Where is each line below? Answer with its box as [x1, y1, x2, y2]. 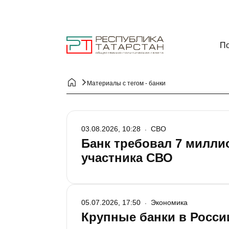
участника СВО [81, 151, 173, 165]
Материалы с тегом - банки [87, 80, 166, 87]
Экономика [151, 198, 188, 207]
